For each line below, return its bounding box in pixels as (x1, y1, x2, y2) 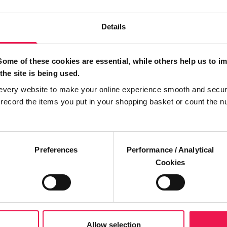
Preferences (34, 145, 78, 154)
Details (101, 22, 126, 31)
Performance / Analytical (126, 145, 214, 154)
